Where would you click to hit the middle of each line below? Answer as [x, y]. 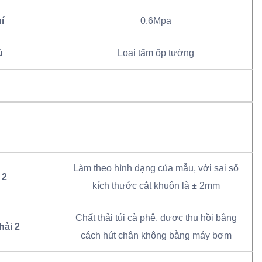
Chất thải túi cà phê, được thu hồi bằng [156, 218]
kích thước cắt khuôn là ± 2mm [156, 186]
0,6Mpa [156, 21]
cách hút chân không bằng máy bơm [156, 236]
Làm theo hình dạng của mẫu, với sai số [156, 168]
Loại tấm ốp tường [156, 53]
